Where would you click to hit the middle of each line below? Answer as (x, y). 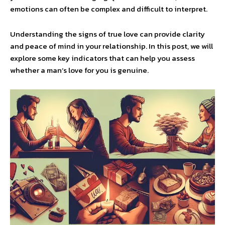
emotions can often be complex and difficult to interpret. (109, 9)
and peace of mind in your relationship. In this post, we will (111, 46)
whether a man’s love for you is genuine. (79, 70)
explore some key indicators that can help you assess (102, 58)
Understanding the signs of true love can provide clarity (107, 34)
